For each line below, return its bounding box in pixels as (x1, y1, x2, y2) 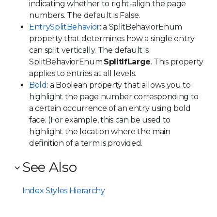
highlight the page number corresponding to (29, 92, 199, 101)
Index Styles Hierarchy (22, 186, 105, 195)
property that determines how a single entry (29, 33, 195, 43)
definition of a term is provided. (29, 138, 142, 148)
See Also (22, 158, 77, 175)
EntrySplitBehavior (29, 22, 100, 31)
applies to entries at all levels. (29, 68, 136, 78)
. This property (150, 57, 203, 66)
